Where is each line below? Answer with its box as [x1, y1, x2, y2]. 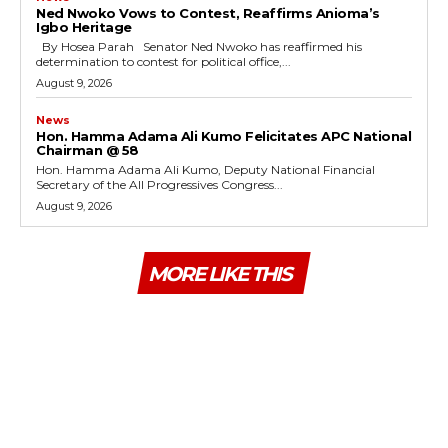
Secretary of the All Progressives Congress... [36, 176, 283, 192]
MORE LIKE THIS [148, 261, 291, 286]
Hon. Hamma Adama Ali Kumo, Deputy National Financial [36, 161, 375, 177]
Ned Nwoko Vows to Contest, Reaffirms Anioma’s [36, 4, 380, 21]
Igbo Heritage [36, 18, 132, 35]
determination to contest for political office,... [36, 53, 291, 69]
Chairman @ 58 [36, 141, 139, 158]
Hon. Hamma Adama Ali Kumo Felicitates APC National [36, 127, 411, 144]
